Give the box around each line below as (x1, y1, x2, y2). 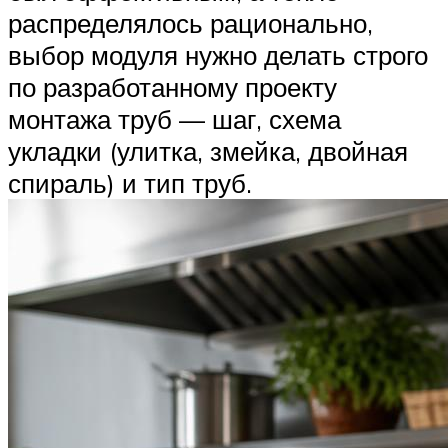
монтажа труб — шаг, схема (8, 103, 341, 136)
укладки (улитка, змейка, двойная (8, 135, 408, 168)
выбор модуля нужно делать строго (8, 39, 428, 72)
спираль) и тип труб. (8, 167, 252, 200)
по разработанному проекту (8, 71, 337, 104)
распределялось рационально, (8, 7, 373, 40)
